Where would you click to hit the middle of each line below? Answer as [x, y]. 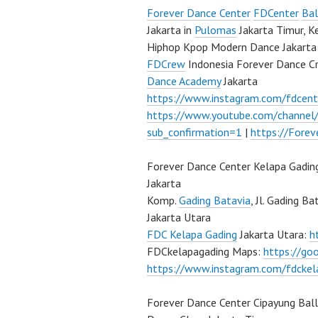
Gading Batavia [215, 200]
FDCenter [276, 13]
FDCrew [166, 64]
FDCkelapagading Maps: [205, 251]
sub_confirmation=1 [194, 132]
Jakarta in [171, 30]
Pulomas [215, 30]
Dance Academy [184, 81]
